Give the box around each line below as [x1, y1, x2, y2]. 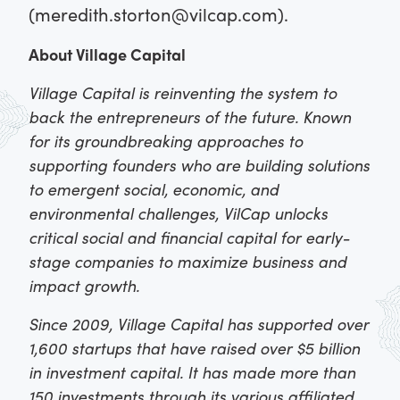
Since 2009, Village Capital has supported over [29, 312, 369, 336]
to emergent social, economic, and [29, 178, 279, 201]
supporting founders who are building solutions [29, 154, 370, 177]
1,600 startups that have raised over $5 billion [29, 337, 360, 360]
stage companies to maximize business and [29, 250, 346, 273]
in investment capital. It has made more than [29, 361, 355, 384]
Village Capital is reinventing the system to [29, 81, 337, 104]
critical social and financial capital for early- [29, 226, 350, 249]
